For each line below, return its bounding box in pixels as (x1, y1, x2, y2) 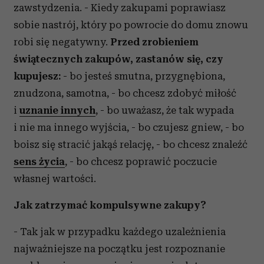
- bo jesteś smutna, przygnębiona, (63, 70, 225, 82)
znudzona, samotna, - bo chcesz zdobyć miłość (14, 87, 236, 99)
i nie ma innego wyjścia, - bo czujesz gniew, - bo (14, 121, 244, 133)
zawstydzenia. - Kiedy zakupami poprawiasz (14, 2, 226, 14)
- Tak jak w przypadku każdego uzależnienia (14, 226, 226, 237)
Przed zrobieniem (110, 36, 199, 48)
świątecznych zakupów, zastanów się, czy (14, 53, 223, 65)
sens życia (14, 156, 65, 167)
